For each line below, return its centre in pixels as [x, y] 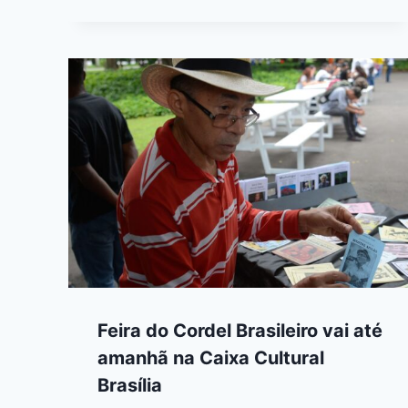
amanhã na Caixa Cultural [211, 358]
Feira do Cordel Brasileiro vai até [240, 331]
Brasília [130, 386]
